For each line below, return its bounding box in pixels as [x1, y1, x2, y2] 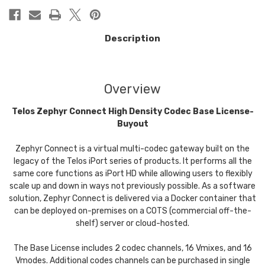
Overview [104, 80, 161, 97]
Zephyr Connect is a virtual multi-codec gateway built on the [15, 143, 250, 154]
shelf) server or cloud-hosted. [76, 218, 189, 228]
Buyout [117, 118, 148, 129]
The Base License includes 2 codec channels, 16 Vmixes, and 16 [13, 243, 252, 253]
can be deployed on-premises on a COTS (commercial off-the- [14, 205, 251, 216]
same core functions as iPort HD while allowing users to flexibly [12, 168, 253, 179]
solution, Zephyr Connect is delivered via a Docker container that [9, 193, 256, 203]
